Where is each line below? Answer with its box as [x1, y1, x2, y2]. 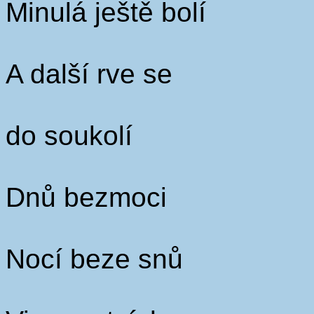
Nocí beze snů [6, 244, 183, 274]
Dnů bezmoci [6, 182, 167, 212]
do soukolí [6, 121, 132, 151]
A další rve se [6, 59, 172, 89]
